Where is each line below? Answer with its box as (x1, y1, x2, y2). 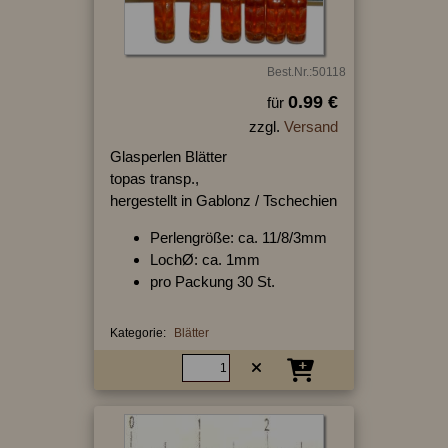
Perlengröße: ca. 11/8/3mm (149, 228, 327, 246)
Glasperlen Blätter (109, 147, 227, 165)
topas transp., (109, 169, 199, 187)
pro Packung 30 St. (149, 272, 275, 290)
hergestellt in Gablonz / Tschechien (109, 191, 337, 209)
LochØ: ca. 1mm (149, 250, 260, 268)
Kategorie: (109, 325, 166, 340)
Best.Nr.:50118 (266, 64, 346, 79)
